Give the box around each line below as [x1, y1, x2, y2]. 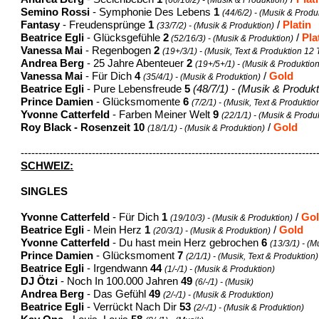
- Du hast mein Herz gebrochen [110, 236, 262, 249]
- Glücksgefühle [84, 31, 164, 43]
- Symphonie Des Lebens [90, 6, 214, 18]
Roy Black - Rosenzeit [21, 121, 131, 133]
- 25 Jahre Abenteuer [84, 57, 187, 69]
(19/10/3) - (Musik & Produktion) [170, 212, 293, 223]
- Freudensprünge [60, 19, 149, 31]
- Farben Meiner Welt [110, 108, 214, 120]
